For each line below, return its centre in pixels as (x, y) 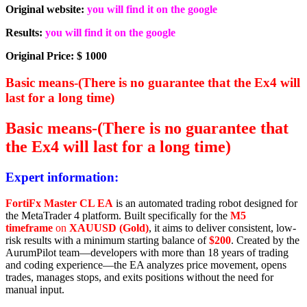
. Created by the (265, 241)
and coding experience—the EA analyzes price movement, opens (146, 265)
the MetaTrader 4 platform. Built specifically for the (118, 216)
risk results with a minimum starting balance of (107, 241)
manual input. (35, 290)
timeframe (29, 228)
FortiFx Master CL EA (59, 204)
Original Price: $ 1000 (56, 56)
